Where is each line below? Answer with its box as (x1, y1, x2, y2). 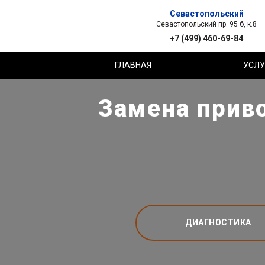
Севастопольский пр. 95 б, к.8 (156, 20, 257, 28)
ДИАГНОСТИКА (185, 217, 251, 227)
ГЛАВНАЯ (115, 60, 152, 70)
